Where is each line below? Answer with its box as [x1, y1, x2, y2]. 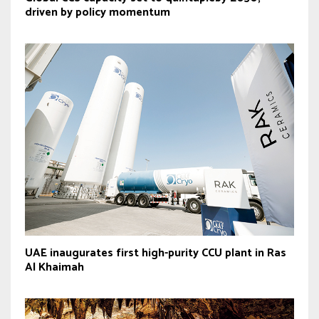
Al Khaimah [25, 258, 84, 277]
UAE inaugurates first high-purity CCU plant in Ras [25, 244, 286, 263]
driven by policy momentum [25, 3, 170, 22]
